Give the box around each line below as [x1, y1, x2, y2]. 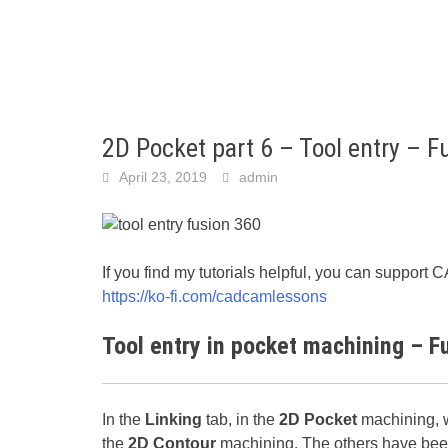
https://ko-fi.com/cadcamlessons [102, 287, 327, 305]
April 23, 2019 [119, 169, 207, 185]
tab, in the [202, 410, 279, 428]
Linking [145, 410, 202, 428]
